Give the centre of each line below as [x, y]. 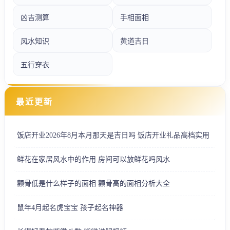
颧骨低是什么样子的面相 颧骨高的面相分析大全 [93, 183]
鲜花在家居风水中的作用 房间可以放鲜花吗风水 [93, 159]
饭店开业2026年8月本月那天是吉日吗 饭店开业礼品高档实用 [113, 135]
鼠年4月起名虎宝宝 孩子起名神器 [70, 207]
